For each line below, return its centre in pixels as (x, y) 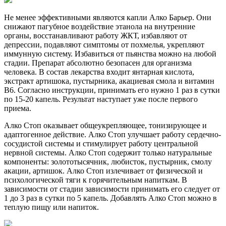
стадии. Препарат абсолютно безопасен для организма (98, 63)
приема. (18, 108)
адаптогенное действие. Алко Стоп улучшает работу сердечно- (112, 134)
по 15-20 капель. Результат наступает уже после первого (101, 99)
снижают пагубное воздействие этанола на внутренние (100, 26)
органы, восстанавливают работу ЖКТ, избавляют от (96, 35)
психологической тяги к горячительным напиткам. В (96, 180)
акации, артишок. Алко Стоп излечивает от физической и (103, 171)
